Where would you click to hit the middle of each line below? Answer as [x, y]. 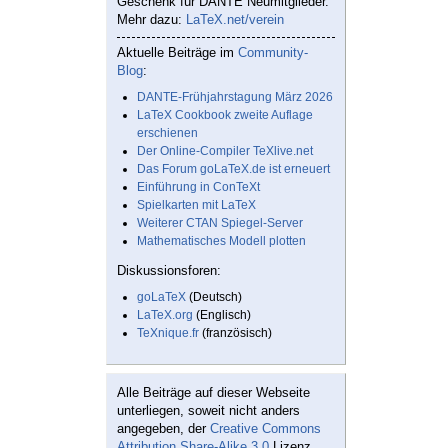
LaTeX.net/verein [235, 20]
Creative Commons [265, 429]
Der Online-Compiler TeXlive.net [225, 151]
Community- [273, 53]
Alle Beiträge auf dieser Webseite [213, 393]
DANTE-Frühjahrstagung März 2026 [235, 97]
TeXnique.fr [168, 333]
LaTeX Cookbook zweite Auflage [225, 115]
